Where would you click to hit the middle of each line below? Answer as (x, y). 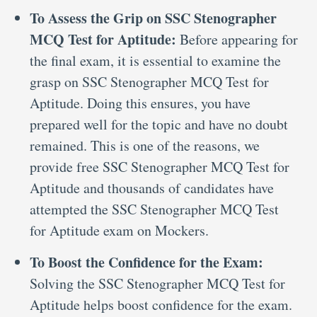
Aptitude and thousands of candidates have (152, 188)
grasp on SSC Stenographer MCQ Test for (149, 82)
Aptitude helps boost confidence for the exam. (161, 305)
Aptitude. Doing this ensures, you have (140, 103)
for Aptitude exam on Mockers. (119, 230)
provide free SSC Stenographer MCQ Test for (160, 167)
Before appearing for (239, 39)
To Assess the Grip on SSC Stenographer (153, 18)
